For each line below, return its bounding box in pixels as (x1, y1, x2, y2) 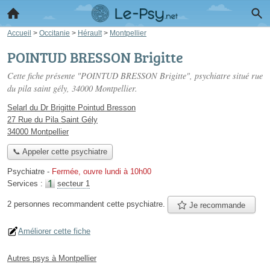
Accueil (7, 29, 31, 37)
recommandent (52, 199, 104, 209)
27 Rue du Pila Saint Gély (7, 115, 98, 124)
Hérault (78, 29, 102, 37)
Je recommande (187, 200, 246, 210)
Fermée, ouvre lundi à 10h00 (52, 167, 151, 177)
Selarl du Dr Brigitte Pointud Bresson (7, 103, 136, 112)
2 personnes (7, 199, 52, 209)
